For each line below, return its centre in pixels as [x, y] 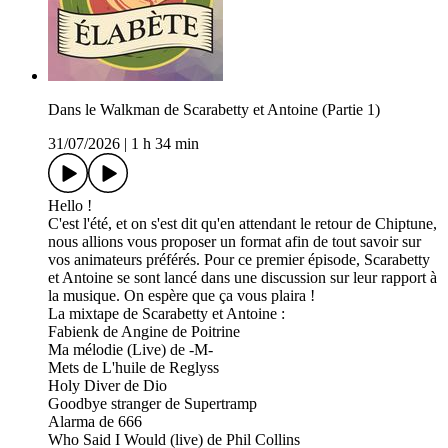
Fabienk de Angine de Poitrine [144, 332]
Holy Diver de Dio [107, 386]
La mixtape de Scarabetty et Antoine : [166, 314]
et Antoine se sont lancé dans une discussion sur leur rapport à [242, 278]
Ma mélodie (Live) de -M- [130, 350]
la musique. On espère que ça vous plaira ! [181, 296]
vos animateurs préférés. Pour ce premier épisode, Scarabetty [239, 260]
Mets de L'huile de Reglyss [133, 368]
